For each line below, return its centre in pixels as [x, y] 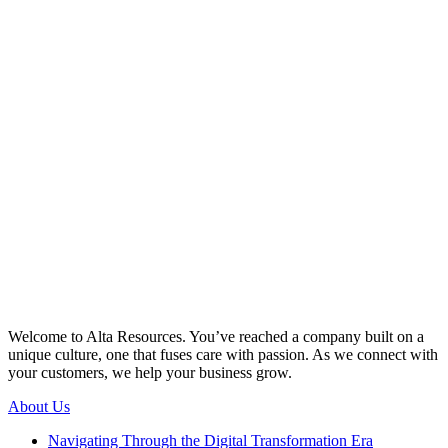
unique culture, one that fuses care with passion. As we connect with [223, 354]
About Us [39, 406]
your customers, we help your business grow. [150, 372]
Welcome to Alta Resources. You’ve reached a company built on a [216, 336]
